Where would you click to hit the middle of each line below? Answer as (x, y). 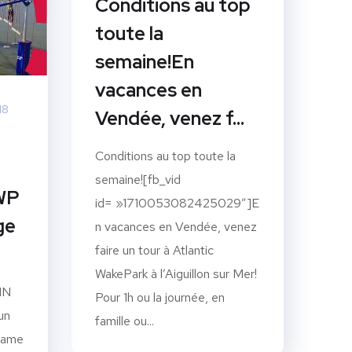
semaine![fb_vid (138, 179)
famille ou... (125, 321)
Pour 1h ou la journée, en (160, 297)
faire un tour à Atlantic (154, 250)
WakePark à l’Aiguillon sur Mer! (176, 273)
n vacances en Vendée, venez (176, 226)
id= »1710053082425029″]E (177, 203)
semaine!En (145, 61)
